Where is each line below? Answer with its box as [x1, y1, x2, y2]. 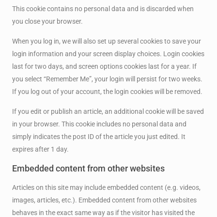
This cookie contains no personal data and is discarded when [12, 5, 194, 13]
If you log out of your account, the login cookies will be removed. [12, 88, 203, 96]
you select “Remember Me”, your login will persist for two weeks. [12, 75, 203, 83]
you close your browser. [12, 17, 83, 26]
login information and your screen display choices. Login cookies [12, 50, 205, 58]
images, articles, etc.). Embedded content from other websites [12, 196, 197, 204]
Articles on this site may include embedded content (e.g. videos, [12, 184, 201, 192]
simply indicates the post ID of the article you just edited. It [12, 133, 186, 141]
